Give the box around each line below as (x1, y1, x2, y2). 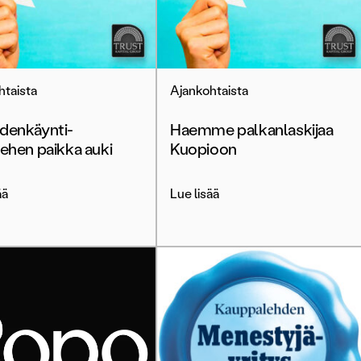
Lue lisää (170, 186, 219, 201)
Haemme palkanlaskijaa (170, 120, 334, 139)
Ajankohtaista (170, 83, 248, 98)
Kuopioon (170, 139, 237, 159)
